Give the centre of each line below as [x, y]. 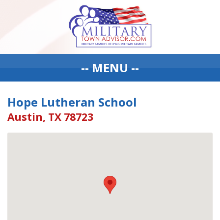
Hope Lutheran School [72, 102]
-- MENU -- [110, 68]
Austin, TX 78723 [50, 117]
